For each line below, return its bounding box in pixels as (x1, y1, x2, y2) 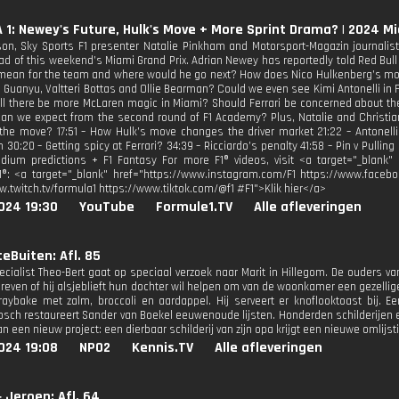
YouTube (79, 198, 134, 216)
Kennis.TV (132, 338, 193, 357)
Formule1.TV (156, 198, 232, 216)
